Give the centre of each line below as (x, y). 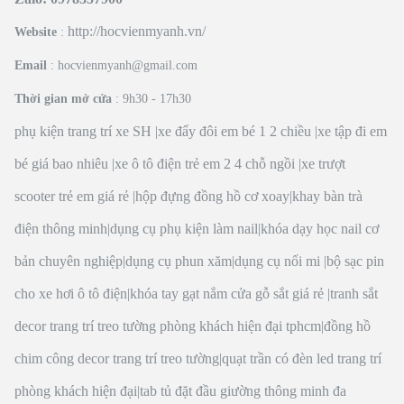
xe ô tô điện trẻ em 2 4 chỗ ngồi (205, 163)
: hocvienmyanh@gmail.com (124, 65)
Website (38, 32)
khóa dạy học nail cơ (320, 228)
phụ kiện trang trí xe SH (83, 131)
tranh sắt (354, 293)
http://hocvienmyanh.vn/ (137, 31)
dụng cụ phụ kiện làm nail (184, 228)
